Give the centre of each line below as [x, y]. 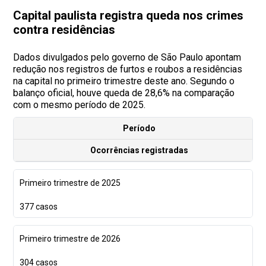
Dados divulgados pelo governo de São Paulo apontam [127, 57]
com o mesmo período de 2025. [80, 104]
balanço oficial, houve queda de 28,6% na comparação [124, 93]
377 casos [39, 206]
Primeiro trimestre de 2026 [70, 238]
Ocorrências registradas [139, 150]
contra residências [64, 29]
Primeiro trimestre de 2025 [70, 183]
